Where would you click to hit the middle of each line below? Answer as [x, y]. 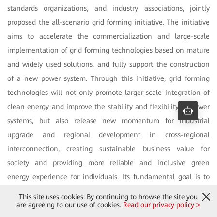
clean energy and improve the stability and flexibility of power [108, 107]
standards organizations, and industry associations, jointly [108, 8]
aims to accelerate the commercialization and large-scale [108, 37]
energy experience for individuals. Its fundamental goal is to [108, 177]
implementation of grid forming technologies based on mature [108, 51]
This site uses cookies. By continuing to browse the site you [108, 197]
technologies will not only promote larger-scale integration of [108, 93]
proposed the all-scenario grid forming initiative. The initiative [108, 23]
